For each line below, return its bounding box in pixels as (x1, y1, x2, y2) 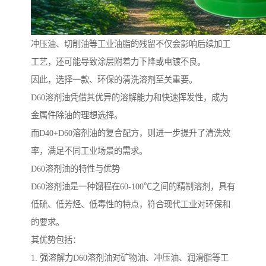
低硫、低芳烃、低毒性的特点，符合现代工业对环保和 (31, 199, 230, 210)
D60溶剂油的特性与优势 (31, 164, 120, 174)
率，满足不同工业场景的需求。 (31, 146, 147, 156)
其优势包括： (31, 235, 81, 245)
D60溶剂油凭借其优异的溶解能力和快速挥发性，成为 (31, 93, 228, 103)
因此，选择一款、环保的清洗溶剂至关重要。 (31, 75, 197, 85)
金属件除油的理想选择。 (31, 110, 122, 121)
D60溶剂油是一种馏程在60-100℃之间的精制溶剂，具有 (31, 182, 235, 192)
